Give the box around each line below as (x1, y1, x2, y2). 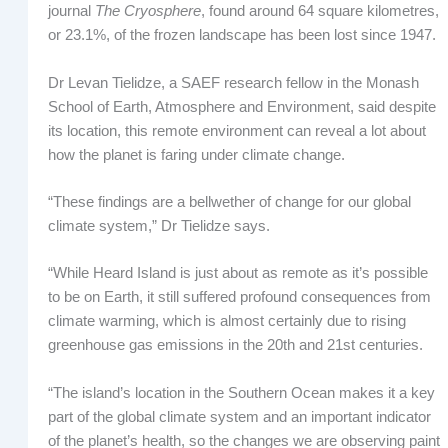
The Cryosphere (94, 3, 201, 20)
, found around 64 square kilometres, (200, 3, 439, 20)
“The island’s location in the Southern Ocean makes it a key (47, 384, 435, 401)
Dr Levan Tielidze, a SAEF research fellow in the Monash (47, 74, 419, 91)
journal (47, 3, 95, 20)
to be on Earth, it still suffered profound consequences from (47, 289, 431, 306)
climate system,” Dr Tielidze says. (47, 217, 270, 234)
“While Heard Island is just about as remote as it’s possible (47, 265, 428, 282)
